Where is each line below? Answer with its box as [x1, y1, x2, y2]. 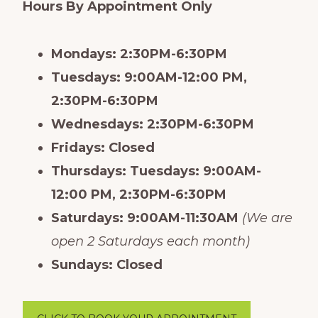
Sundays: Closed [50, 256, 163, 273]
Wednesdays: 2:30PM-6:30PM [50, 116, 254, 132]
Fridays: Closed [50, 139, 155, 155]
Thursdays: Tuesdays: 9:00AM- [50, 163, 261, 179]
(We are [241, 209, 292, 226]
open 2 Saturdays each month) [50, 233, 250, 249]
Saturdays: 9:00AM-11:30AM [50, 209, 238, 226]
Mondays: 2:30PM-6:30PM [50, 45, 227, 62]
